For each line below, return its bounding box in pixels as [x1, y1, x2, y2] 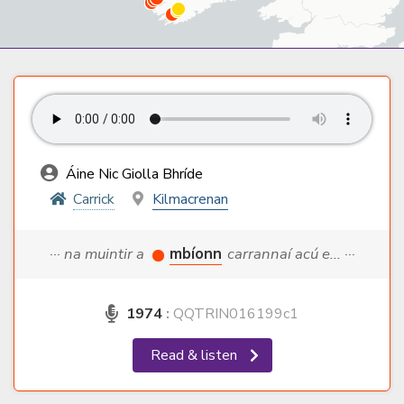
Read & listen [150, 345, 241, 366]
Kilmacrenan [151, 189, 228, 210]
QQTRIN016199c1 [170, 304, 298, 325]
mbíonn [169, 243, 222, 265]
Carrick [73, 189, 115, 210]
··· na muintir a [49, 243, 148, 265]
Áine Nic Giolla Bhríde [62, 164, 203, 185]
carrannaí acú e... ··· [226, 243, 355, 265]
